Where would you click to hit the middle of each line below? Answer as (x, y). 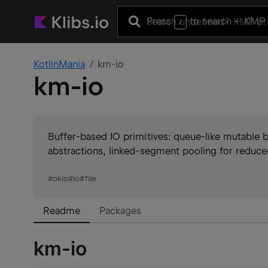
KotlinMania (60, 64)
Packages (121, 211)
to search (211, 21)
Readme (62, 211)
